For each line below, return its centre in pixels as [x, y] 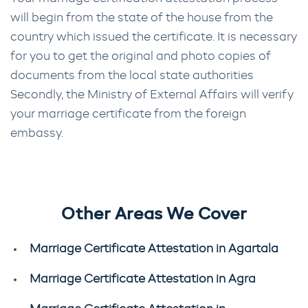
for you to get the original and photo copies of [141, 56]
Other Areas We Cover [154, 215]
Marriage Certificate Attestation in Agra [143, 279]
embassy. [37, 133]
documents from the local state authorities [132, 76]
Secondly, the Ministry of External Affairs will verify [152, 95]
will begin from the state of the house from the [142, 18]
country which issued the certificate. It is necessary [154, 37]
